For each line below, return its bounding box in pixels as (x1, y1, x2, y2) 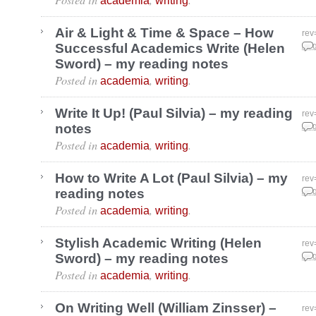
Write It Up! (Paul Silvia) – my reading (55, 106, 293, 121)
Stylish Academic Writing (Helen (55, 236, 262, 251)
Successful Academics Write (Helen (55, 41, 285, 56)
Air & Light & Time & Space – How (55, 25, 274, 41)
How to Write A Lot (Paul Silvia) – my (55, 171, 288, 186)
